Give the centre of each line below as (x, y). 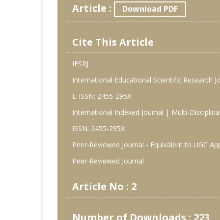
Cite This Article (113, 42)
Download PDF (150, 9)
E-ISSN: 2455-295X (102, 96)
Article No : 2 (104, 187)
